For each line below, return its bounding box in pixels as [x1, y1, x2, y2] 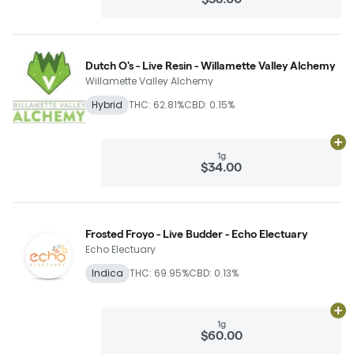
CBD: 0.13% [189, 265, 239, 280]
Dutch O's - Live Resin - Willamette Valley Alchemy [85, 58, 335, 72]
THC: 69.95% [130, 265, 189, 280]
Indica [92, 265, 123, 280]
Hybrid [92, 97, 122, 111]
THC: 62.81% [129, 97, 184, 111]
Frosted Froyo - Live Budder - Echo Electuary [85, 227, 307, 240]
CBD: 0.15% [184, 97, 235, 111]
